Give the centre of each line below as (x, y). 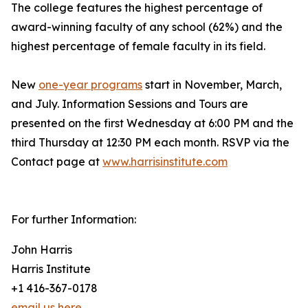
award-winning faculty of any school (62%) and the (147, 27)
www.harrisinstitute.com (165, 162)
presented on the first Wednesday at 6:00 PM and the (152, 123)
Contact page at (57, 162)
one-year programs (90, 85)
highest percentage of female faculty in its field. (138, 46)
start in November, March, (212, 85)
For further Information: (74, 220)
